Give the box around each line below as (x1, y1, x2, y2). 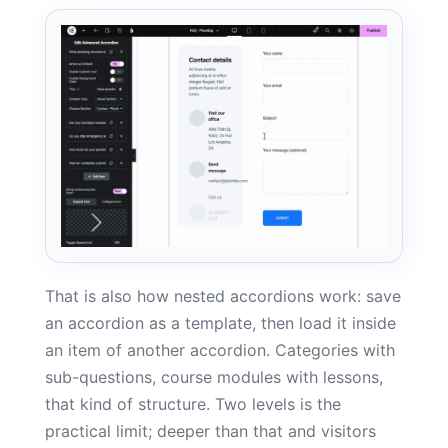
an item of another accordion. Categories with (45, 339, 395, 360)
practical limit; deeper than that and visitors (45, 420, 376, 441)
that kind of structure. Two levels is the (45, 393, 341, 414)
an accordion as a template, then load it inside (45, 312, 396, 333)
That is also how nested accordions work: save (45, 285, 401, 306)
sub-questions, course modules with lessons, (45, 366, 383, 387)
